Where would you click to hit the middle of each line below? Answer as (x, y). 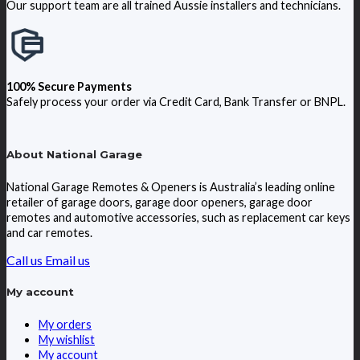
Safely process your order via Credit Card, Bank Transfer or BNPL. (176, 101)
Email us (67, 260)
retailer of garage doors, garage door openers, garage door (160, 202)
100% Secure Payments (69, 86)
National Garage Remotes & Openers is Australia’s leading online (171, 186)
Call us (25, 260)
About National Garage (74, 154)
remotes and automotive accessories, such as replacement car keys (178, 217)
